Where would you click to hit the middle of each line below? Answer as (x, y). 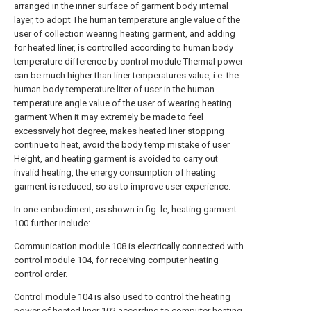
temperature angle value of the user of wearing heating (123, 103)
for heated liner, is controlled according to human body (124, 48)
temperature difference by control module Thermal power (128, 62)
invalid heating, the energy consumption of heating (115, 173)
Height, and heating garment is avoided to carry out (116, 159)
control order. (41, 274)
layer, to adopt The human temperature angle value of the (127, 20)
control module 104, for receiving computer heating (116, 260)
